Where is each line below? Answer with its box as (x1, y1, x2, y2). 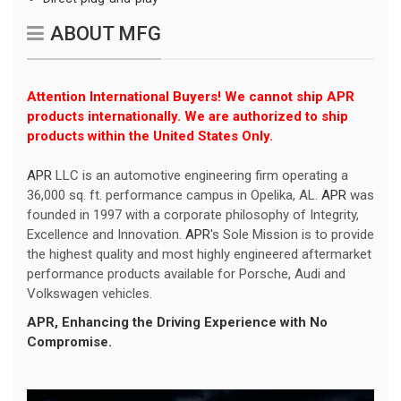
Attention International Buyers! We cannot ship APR (27, 89, 354, 106)
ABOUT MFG (50, 22, 161, 46)
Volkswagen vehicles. (27, 286, 152, 303)
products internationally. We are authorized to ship (27, 108, 348, 125)
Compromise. (27, 334, 112, 351)
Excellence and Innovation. (27, 226, 185, 243)
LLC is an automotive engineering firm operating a (52, 167, 348, 184)
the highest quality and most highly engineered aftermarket (27, 246, 371, 263)
